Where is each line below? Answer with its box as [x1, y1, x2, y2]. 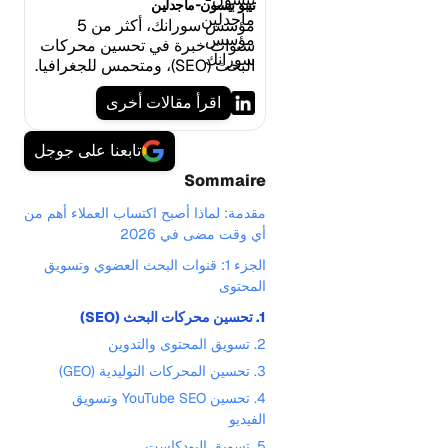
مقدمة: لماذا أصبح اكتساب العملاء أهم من [24, 204, 266, 222]
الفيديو [229, 410, 266, 428]
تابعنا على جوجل [33, 140, 141, 161]
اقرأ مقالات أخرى [106, 92, 221, 113]
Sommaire [184, 170, 266, 191]
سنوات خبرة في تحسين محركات [40, 35, 255, 56]
